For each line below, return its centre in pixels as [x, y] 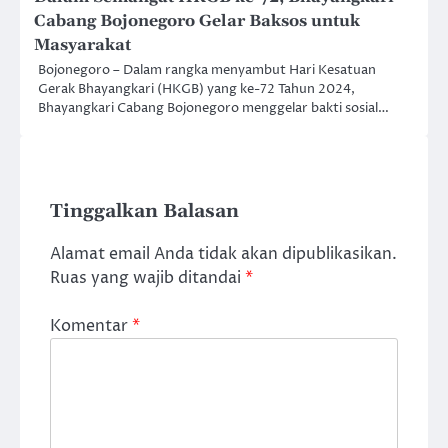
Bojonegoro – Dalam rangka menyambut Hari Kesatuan [207, 70]
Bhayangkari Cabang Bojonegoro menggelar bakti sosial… [213, 108]
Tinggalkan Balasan [144, 212]
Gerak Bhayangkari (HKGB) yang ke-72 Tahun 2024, [196, 89]
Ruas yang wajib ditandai [147, 278]
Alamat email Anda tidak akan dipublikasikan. [223, 254]
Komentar [91, 326]
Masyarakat [82, 45]
